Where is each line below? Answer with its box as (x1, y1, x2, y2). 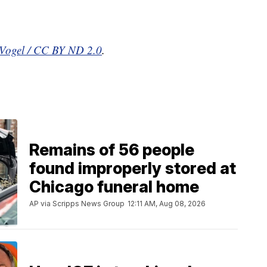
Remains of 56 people (29, 139, 194, 160)
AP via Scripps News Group (29, 198, 125, 208)
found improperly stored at (29, 158, 236, 178)
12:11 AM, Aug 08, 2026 (128, 198, 206, 208)
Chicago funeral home (29, 176, 199, 197)
